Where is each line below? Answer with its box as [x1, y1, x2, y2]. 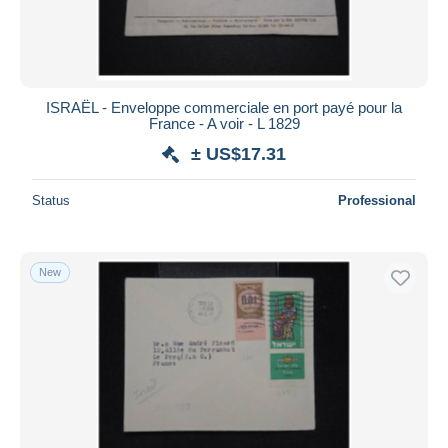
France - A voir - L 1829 [148, 114, 300, 132]
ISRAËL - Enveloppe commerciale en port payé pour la [46, 98, 402, 116]
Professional [338, 192, 416, 208]
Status [32, 192, 70, 208]
